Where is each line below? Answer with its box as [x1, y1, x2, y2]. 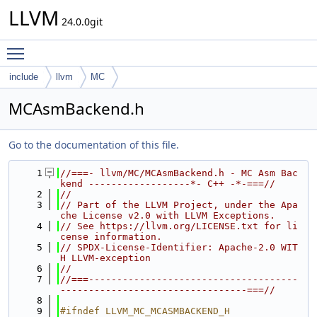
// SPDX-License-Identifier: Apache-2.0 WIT [60, 242, 298, 253]
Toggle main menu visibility [31, 40, 162, 54]
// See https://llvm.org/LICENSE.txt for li [60, 221, 298, 231]
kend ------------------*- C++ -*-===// [60, 178, 275, 189]
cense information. [60, 231, 162, 242]
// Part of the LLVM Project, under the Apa [60, 200, 298, 210]
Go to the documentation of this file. [8, 138, 179, 151]
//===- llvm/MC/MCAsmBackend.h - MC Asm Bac [60, 168, 298, 178]
